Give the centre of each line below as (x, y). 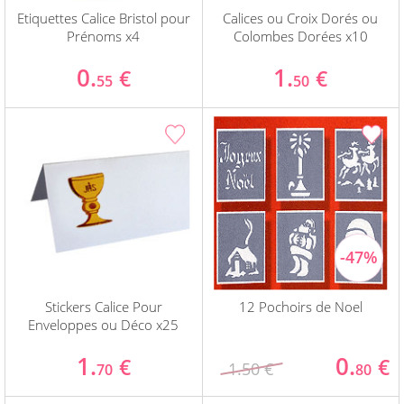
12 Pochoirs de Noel (300, 307)
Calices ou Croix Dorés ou (301, 18)
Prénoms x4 (104, 37)
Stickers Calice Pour (103, 307)
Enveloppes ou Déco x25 (104, 325)
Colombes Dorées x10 (300, 37)
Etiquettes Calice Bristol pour (103, 18)
